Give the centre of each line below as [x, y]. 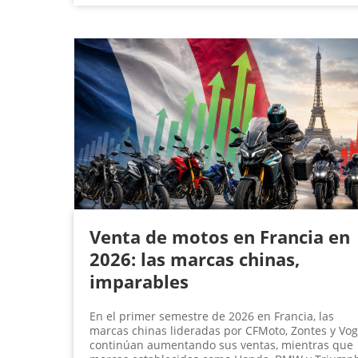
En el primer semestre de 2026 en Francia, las [212, 316]
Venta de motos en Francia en [220, 237]
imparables [139, 282]
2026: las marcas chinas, [195, 259]
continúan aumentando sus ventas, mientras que [221, 345]
